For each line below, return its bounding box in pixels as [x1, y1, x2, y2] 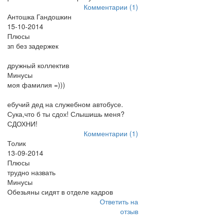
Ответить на [99, 197, 138, 206]
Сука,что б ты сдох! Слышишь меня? [7, 109, 125, 119]
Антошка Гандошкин [7, 12, 72, 21]
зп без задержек [7, 41, 58, 51]
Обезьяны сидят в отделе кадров [7, 187, 113, 197]
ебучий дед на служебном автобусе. [7, 99, 123, 109]
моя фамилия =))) [7, 80, 65, 90]
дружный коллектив [7, 60, 69, 70]
